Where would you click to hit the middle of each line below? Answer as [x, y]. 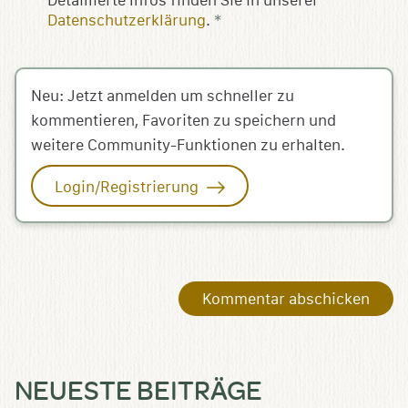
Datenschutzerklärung [127, 21]
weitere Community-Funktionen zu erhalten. [188, 146]
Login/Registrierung [128, 188]
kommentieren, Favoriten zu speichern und [184, 121]
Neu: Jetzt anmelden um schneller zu [163, 97]
